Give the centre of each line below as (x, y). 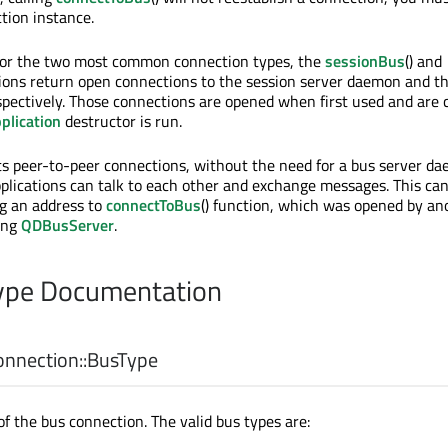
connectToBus (153, 205)
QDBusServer (67, 225)
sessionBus (365, 61)
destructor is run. (121, 121)
